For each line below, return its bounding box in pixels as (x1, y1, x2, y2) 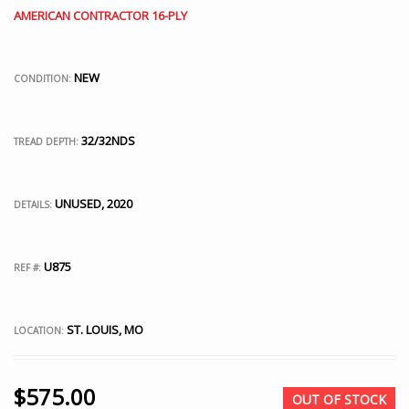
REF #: (14, 261, 41, 274)
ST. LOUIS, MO (64, 321, 143, 338)
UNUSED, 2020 (52, 195, 132, 212)
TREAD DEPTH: (14, 135, 79, 148)
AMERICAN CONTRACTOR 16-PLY (14, 7, 187, 24)
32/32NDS (79, 132, 135, 149)
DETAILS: (14, 198, 52, 211)
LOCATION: (14, 324, 64, 337)
